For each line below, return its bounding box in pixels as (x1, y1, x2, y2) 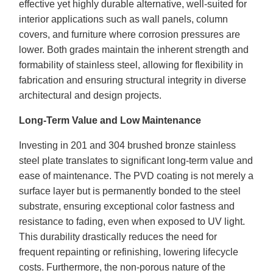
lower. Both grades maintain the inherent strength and (19, 44, 249, 55)
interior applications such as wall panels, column (19, 14, 228, 24)
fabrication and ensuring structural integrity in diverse (19, 75, 246, 85)
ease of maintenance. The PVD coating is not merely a (19, 171, 253, 181)
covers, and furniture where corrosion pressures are (19, 29, 240, 40)
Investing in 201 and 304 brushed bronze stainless (19, 140, 236, 151)
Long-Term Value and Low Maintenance (19, 115, 201, 126)
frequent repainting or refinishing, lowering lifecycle (19, 247, 238, 257)
